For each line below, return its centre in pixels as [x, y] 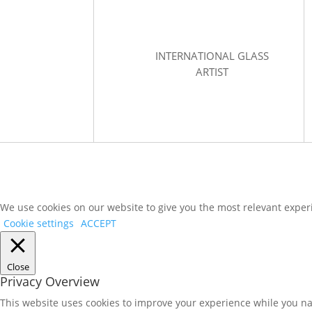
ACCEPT [99, 224]
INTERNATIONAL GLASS [212, 56]
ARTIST [212, 72]
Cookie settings [39, 224]
